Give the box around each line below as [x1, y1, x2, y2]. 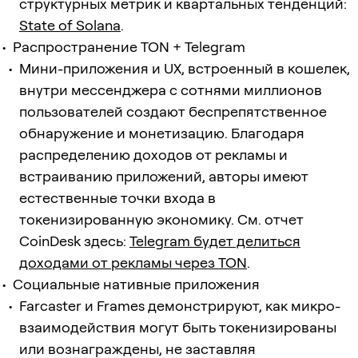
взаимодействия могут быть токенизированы [19, 318, 336, 336]
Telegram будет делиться [129, 232, 300, 249]
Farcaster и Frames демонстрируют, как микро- [19, 296, 340, 314]
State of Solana [19, 16, 121, 34]
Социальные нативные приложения [13, 275, 260, 292]
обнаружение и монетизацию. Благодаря [19, 124, 304, 141]
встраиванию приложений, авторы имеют [19, 167, 308, 185]
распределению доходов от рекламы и [19, 145, 288, 163]
